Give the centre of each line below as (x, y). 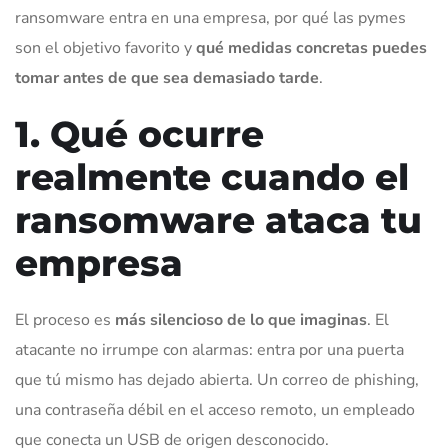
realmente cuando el (212, 177)
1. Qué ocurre (139, 134)
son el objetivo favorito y (105, 48)
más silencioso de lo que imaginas (241, 320)
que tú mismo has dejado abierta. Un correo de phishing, (217, 380)
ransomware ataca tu (218, 220)
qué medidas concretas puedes (311, 48)
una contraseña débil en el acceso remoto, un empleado (215, 410)
